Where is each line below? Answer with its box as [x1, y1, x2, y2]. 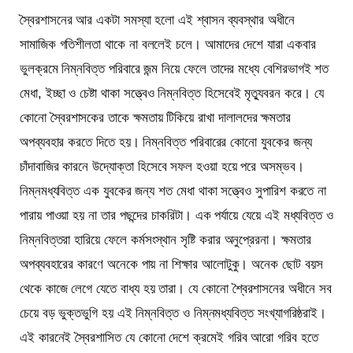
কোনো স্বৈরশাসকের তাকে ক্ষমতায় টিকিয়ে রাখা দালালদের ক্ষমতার [20, 110, 292, 125]
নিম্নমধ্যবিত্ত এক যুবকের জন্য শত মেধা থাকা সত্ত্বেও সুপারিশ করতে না [20, 183, 327, 199]
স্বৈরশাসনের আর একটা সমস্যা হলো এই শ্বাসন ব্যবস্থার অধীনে [20, 12, 295, 28]
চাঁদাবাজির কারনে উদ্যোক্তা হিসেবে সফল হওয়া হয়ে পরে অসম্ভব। [20, 158, 304, 174]
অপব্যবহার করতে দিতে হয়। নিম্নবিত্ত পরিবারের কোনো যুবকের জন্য [20, 134, 313, 150]
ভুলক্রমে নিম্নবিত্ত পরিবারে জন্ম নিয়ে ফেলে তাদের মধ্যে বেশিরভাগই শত [20, 61, 329, 76]
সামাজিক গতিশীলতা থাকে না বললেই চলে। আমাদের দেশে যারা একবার [20, 36, 316, 52]
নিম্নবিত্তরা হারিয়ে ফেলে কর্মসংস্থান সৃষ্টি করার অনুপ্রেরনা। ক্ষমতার [20, 232, 311, 247]
